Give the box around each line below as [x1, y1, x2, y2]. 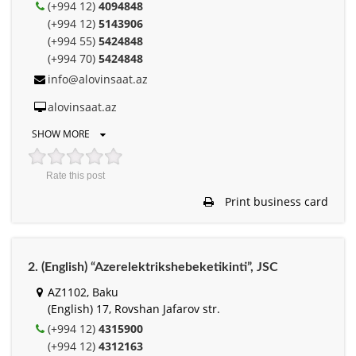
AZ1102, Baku [48, 284, 118, 300]
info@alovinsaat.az [48, 71, 148, 87]
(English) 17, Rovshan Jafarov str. [48, 300, 220, 316]
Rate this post [46, 169, 105, 181]
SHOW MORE [32, 126, 92, 141]
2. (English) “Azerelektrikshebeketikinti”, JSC [28, 260, 278, 273]
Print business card [222, 193, 328, 209]
